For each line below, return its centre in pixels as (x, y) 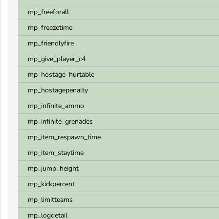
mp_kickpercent (51, 184)
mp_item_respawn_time (64, 137)
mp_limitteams (50, 200)
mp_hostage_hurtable (61, 75)
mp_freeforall (48, 12)
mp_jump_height (53, 168)
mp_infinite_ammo (56, 106)
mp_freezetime (50, 28)
